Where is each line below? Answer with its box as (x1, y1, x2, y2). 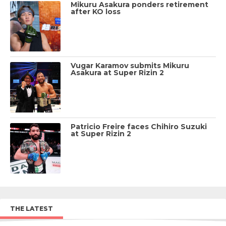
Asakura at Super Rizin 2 (71, 68, 164, 77)
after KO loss (71, 7, 121, 16)
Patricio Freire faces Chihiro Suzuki (71, 122, 207, 131)
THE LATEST (10, 204, 53, 212)
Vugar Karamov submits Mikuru (71, 61, 189, 70)
